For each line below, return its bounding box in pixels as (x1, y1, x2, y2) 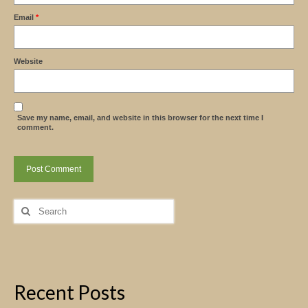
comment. (17, 123, 54, 131)
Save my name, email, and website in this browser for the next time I (17, 113, 263, 122)
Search (13, 198, 45, 209)
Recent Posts (14, 280, 125, 304)
